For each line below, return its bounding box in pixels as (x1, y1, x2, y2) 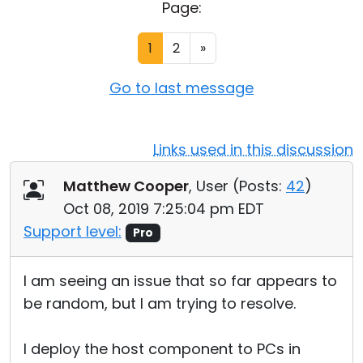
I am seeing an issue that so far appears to (23, 271, 337, 291)
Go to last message (109, 78, 254, 98)
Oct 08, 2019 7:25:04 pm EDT (63, 199, 264, 219)
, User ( (189, 176, 239, 196)
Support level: (23, 221, 122, 241)
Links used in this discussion (153, 139, 353, 160)
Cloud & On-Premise (16, 11, 164, 32)
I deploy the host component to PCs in (23, 339, 301, 359)
